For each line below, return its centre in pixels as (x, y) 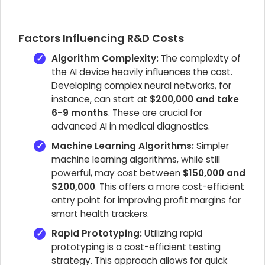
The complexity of (200, 58)
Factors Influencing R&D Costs (101, 38)
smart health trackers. (100, 214)
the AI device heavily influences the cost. (142, 72)
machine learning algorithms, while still (136, 159)
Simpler (211, 146)
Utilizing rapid (172, 233)
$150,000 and (214, 173)
